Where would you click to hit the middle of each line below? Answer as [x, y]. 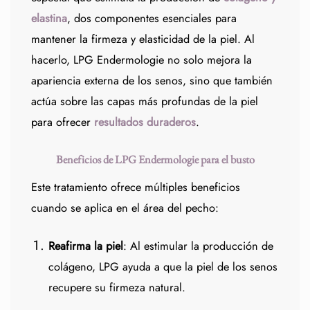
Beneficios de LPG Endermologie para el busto [155, 159]
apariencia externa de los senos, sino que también [152, 80]
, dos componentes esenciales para [152, 18]
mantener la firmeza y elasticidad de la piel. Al [143, 39]
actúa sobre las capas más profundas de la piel [145, 101]
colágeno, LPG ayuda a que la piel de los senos [163, 267]
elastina [49, 18]
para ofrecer [61, 122]
